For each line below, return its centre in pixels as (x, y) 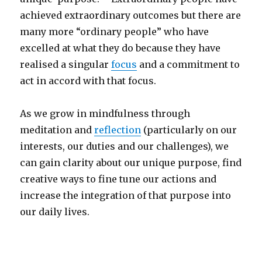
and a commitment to (189, 65)
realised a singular (66, 65)
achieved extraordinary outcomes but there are (131, 15)
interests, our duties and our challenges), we (125, 146)
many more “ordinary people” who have (115, 32)
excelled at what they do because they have (120, 48)
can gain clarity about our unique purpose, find (131, 163)
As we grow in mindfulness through (105, 114)
